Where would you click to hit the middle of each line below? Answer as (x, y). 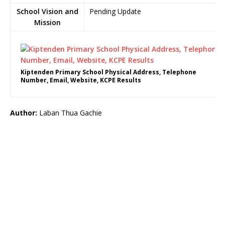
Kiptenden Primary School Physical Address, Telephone (108, 72)
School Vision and (47, 11)
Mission (47, 22)
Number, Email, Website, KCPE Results (81, 80)
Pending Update (115, 11)
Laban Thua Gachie (70, 113)
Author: (24, 113)
